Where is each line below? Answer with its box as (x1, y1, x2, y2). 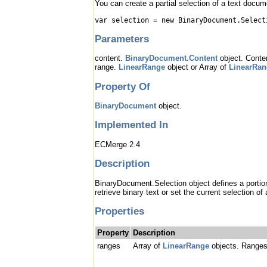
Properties (95, 204, 144, 217)
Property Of (95, 80, 150, 92)
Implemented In (95, 119, 168, 131)
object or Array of (165, 63, 229, 72)
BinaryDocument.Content (125, 54, 218, 63)
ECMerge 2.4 (95, 139, 140, 149)
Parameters (95, 32, 149, 45)
